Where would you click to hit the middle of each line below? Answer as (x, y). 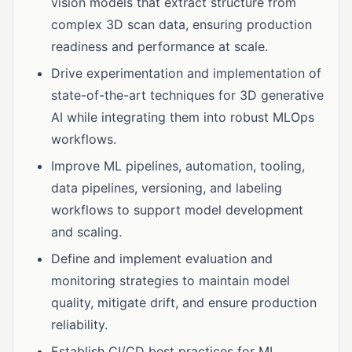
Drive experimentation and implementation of (186, 73)
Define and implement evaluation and (162, 258)
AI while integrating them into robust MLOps (183, 117)
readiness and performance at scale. (159, 46)
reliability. (79, 324)
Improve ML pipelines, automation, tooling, (178, 166)
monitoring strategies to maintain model (170, 280)
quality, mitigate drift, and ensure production (184, 302)
